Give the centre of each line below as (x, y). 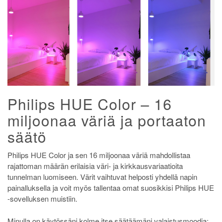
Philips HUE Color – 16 (90, 104)
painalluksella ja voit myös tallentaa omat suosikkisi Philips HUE (111, 188)
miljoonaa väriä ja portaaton (107, 120)
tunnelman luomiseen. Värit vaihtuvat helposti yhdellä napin (102, 177)
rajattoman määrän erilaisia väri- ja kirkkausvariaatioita (95, 166)
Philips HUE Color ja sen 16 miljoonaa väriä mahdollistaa (99, 155)
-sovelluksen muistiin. (42, 199)
